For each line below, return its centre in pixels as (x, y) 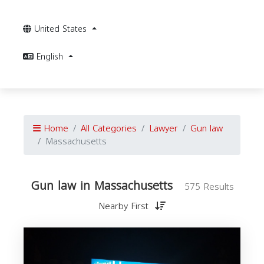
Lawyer (164, 128)
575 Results (209, 187)
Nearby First (125, 206)
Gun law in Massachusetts (101, 186)
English (51, 57)
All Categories (109, 128)
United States (62, 29)
